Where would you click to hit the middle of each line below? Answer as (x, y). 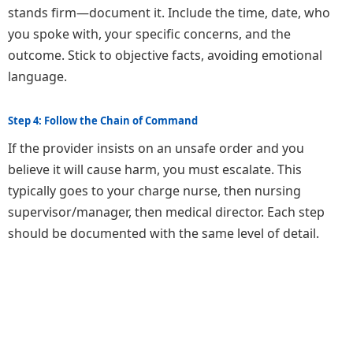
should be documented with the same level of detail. (163, 233)
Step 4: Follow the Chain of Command (103, 120)
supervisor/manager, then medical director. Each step (166, 212)
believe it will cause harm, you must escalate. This (155, 169)
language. (37, 77)
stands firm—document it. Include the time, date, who (169, 13)
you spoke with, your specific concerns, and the (149, 34)
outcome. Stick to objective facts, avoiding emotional (165, 56)
